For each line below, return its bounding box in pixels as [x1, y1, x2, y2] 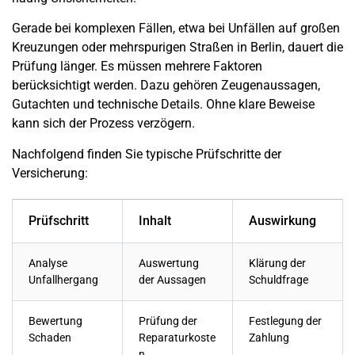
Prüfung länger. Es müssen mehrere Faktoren [12, 59, 262, 74]
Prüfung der [139, 314, 197, 328]
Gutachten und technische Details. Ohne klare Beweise [12, 97, 315, 113]
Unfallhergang [29, 273, 98, 287]
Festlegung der [249, 314, 322, 328]
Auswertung [139, 256, 199, 270]
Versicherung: [12, 165, 88, 181]
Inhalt [139, 212, 171, 228]
